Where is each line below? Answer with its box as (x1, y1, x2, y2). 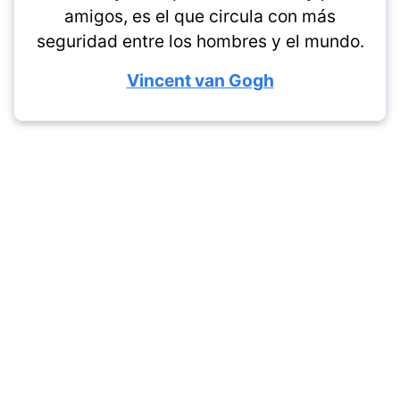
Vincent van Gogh (126, 70, 274, 91)
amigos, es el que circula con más (64, 5, 336, 27)
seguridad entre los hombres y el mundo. (36, 30, 364, 52)
